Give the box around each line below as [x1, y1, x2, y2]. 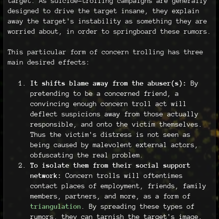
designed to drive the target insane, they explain [7, 6, 199, 15]
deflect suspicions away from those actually [30, 109, 198, 118]
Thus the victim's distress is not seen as [30, 130, 191, 138]
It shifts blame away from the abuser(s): [30, 79, 187, 87]
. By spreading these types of [81, 202, 195, 210]
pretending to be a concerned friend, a [30, 89, 179, 97]
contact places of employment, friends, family [30, 181, 206, 190]
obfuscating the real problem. [30, 151, 144, 159]
